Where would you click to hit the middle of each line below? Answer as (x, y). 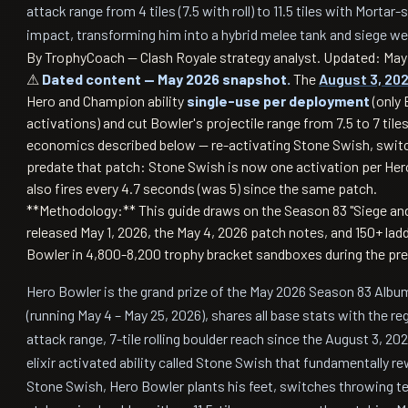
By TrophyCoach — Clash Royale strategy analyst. (175, 57)
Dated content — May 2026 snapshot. (166, 79)
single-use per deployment (278, 101)
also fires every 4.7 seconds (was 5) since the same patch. (202, 188)
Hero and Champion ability (107, 101)
